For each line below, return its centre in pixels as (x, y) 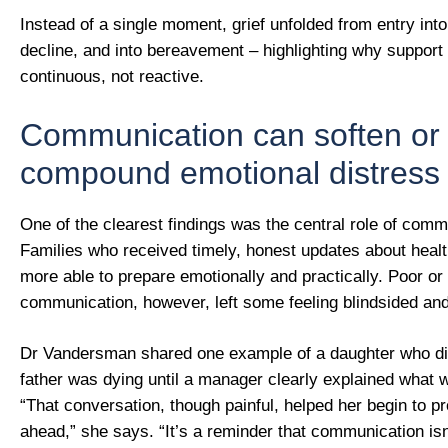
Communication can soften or (230, 134)
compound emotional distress (230, 172)
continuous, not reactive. (112, 77)
